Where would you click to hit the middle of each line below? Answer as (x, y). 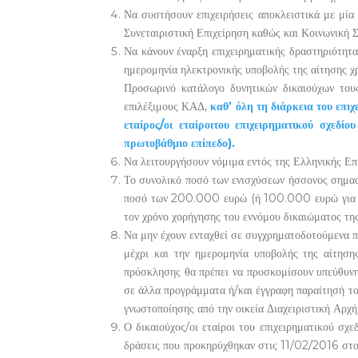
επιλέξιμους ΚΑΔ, (167, 106)
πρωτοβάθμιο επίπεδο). (179, 143)
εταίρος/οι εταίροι (168, 125)
